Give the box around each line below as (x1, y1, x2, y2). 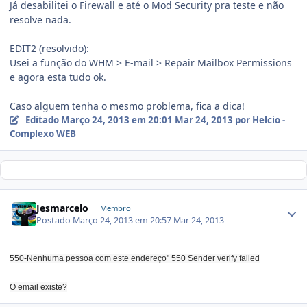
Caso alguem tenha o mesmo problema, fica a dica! (10, 99, 245, 112)
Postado (36, 214, 73, 227)
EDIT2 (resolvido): (10, 41, 89, 55)
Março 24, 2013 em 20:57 (73, 214, 174, 227)
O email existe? (10, 282, 67, 293)
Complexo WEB (10, 127, 76, 140)
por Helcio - (232, 113, 285, 126)
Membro (99, 202, 131, 213)
